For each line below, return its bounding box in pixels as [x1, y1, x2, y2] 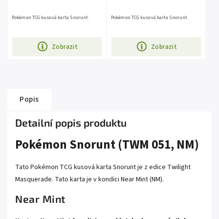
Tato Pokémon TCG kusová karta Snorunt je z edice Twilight [15, 162, 191, 172]
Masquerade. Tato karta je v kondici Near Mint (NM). [15, 174, 164, 184]
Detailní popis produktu [15, 116, 127, 129]
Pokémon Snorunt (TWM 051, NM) [15, 136, 199, 154]
